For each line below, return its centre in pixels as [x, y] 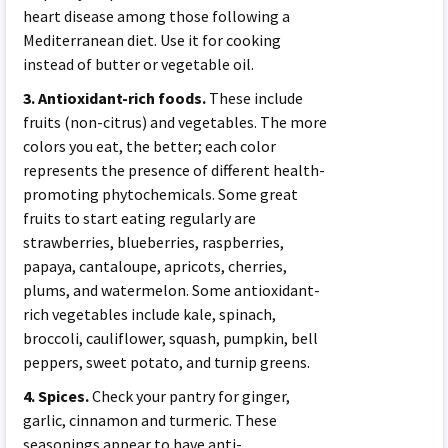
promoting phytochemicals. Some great [161, 193]
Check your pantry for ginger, [190, 395]
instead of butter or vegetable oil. [139, 63]
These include [255, 97]
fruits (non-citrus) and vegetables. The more [175, 121]
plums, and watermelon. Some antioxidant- [172, 289]
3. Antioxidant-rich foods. [115, 97]
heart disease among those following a [157, 15]
